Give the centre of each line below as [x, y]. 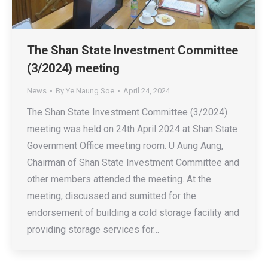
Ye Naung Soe [90, 91]
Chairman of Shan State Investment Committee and [133, 163]
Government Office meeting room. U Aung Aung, [125, 146]
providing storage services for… [93, 230]
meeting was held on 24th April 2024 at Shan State [132, 129]
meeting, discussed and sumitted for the [112, 196]
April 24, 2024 [147, 91]
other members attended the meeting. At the [119, 179]
